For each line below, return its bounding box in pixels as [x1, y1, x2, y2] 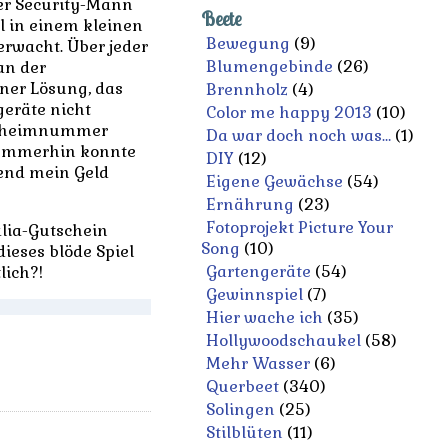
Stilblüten [205, 422, 283, 443]
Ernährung [205, 194, 294, 215]
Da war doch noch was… [205, 125, 391, 146]
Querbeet [205, 376, 279, 397]
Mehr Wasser [205, 353, 310, 374]
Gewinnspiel [205, 284, 303, 305]
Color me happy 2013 [205, 102, 372, 123]
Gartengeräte [205, 261, 311, 282]
